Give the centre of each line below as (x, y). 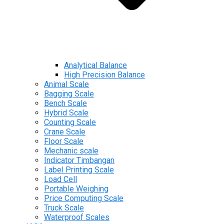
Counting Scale (70, 122)
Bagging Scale (69, 94)
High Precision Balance (104, 75)
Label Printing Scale (79, 170)
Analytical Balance (95, 65)
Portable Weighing (76, 189)
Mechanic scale (71, 151)
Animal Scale (66, 84)
